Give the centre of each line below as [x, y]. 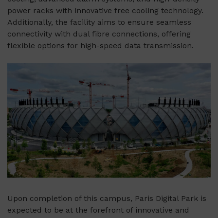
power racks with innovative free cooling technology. [105, 11]
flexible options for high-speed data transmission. [100, 46]
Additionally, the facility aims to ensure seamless [99, 22]
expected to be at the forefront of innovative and [98, 210]
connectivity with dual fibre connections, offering [99, 34]
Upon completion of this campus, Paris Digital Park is [107, 199]
